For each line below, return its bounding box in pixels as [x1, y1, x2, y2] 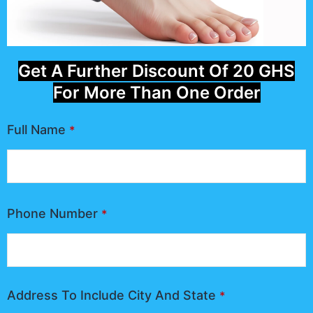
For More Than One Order [52, 82, 261, 103]
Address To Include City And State [7, 287, 216, 303]
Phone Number [7, 205, 98, 221]
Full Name [7, 122, 66, 137]
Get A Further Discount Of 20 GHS [18, 60, 295, 81]
